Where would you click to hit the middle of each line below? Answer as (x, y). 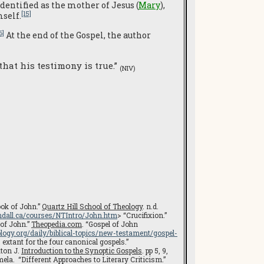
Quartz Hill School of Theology (92, 206)
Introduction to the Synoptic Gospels (82, 250)
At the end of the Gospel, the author (77, 35)
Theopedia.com (57, 224)
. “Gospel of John (110, 224)
